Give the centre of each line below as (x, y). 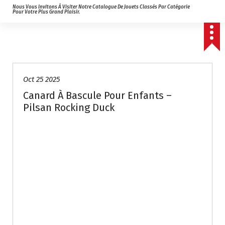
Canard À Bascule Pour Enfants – (97, 96)
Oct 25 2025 (41, 80)
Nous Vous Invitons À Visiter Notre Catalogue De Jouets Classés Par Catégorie (101, 7)
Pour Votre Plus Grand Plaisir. (46, 12)
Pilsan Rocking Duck (69, 108)
